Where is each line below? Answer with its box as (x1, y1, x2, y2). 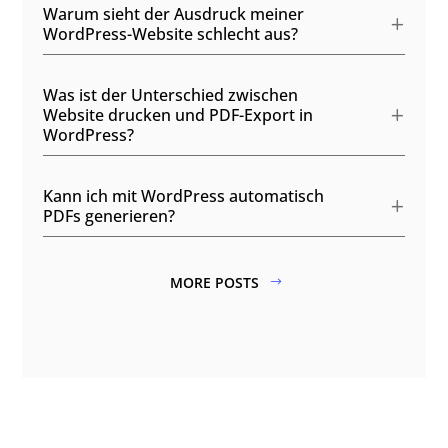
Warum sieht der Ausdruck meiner (42, 3, 304, 26)
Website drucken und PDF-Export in (42, 104, 313, 127)
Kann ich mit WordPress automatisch (42, 185, 324, 208)
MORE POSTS (170, 273, 260, 293)
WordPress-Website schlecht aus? (42, 23, 298, 46)
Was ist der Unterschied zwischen (42, 84, 298, 107)
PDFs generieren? (42, 205, 175, 228)
